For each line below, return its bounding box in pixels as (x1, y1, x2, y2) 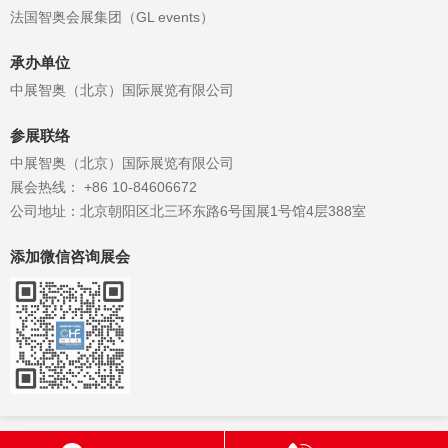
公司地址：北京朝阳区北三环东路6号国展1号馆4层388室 (10, 202, 366, 219)
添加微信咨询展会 (10, 248, 130, 265)
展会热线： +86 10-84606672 (10, 178, 197, 195)
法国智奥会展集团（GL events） (10, 8, 214, 25)
